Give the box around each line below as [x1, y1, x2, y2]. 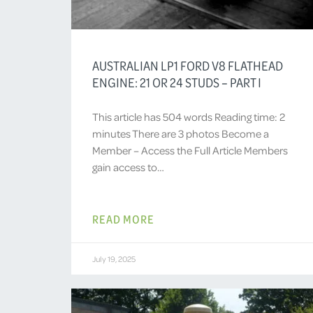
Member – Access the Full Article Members [92, 143, 288, 157]
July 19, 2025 [92, 253, 136, 264]
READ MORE [92, 210, 154, 226]
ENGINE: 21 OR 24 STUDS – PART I [92, 73, 261, 91]
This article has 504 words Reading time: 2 [92, 109, 285, 124]
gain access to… [92, 159, 164, 174]
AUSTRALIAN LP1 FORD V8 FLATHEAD [92, 57, 283, 74]
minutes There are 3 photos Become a [92, 126, 269, 140]
